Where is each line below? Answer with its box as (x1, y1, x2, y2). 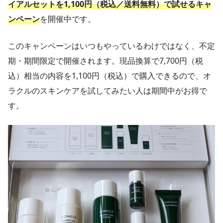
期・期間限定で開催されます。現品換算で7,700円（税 (8, 55, 203, 67)
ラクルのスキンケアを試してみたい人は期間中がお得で (8, 85, 207, 97)
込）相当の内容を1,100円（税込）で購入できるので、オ (8, 70, 211, 82)
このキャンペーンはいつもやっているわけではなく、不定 (8, 40, 215, 52)
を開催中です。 (40, 13, 96, 25)
